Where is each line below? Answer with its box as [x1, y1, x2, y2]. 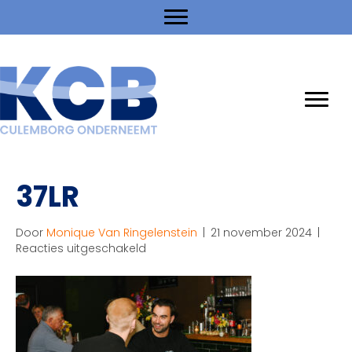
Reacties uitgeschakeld [16, 240, 146, 256]
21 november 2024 [211, 224, 312, 240]
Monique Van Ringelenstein [46, 224, 197, 240]
